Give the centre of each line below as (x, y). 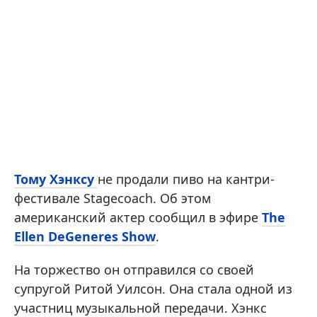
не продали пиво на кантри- (186, 179)
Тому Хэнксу (56, 179)
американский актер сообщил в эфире (138, 217)
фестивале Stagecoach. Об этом (113, 198)
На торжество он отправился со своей (134, 270)
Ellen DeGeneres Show (85, 236)
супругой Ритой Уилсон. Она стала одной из (153, 289)
